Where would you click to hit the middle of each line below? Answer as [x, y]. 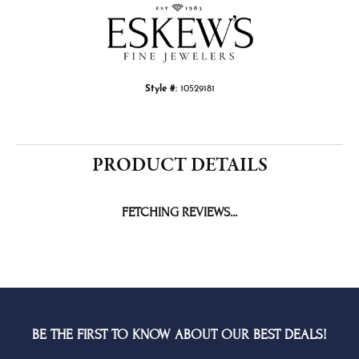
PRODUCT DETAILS [179, 166]
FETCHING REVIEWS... [179, 213]
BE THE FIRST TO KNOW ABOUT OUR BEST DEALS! [179, 335]
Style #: [161, 89]
